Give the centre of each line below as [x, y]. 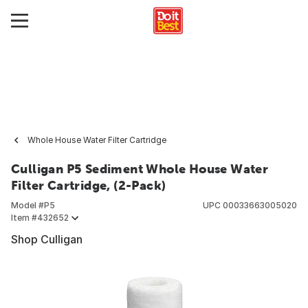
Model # [27, 205]
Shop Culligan [47, 239]
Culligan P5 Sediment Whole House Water [140, 169]
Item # [24, 218]
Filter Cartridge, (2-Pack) [89, 185]
